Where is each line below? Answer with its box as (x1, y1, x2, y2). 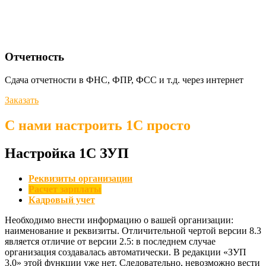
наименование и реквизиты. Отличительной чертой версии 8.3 (5, 225, 261, 236)
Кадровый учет (28, 194, 95, 205)
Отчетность (5, 50, 64, 64)
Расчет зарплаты (28, 183, 102, 194)
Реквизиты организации (28, 173, 132, 183)
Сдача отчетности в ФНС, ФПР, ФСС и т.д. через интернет (5, 74, 243, 85)
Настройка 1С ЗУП (5, 145, 129, 161)
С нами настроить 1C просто (5, 117, 191, 133)
